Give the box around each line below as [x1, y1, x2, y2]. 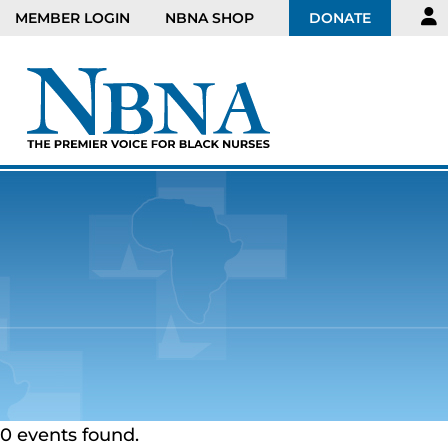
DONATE [309, 9, 371, 27]
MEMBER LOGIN [15, 9, 130, 27]
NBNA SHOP [165, 9, 254, 27]
